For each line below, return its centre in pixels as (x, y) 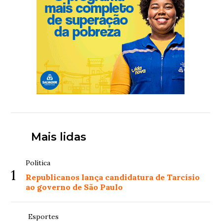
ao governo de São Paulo (74, 187)
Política (38, 163)
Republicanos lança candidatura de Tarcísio (113, 177)
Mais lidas (58, 137)
